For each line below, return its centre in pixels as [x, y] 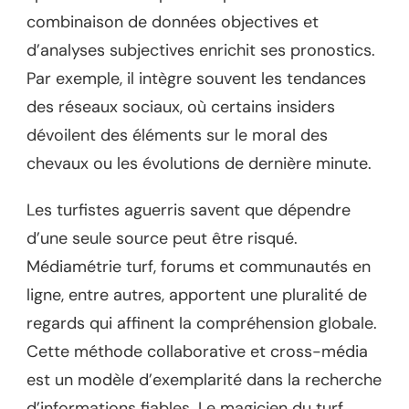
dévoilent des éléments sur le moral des [177, 135]
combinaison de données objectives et [173, 21]
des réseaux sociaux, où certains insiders [181, 106]
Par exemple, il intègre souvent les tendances [196, 78]
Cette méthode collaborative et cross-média [197, 351]
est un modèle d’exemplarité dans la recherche [204, 379]
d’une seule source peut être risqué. [162, 238]
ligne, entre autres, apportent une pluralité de [197, 294]
